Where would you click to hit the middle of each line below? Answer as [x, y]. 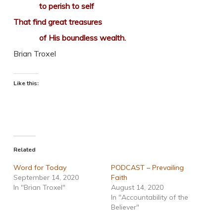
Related [24, 150]
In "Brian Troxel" [39, 188]
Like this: [26, 83]
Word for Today [40, 168]
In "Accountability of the [149, 197]
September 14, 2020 [46, 178]
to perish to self [54, 6]
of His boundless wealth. [69, 38]
